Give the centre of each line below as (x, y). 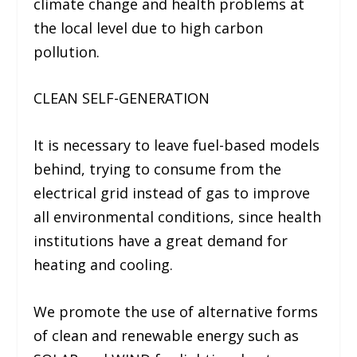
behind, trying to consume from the (158, 169)
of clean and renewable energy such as (167, 335)
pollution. (67, 51)
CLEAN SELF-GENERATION (122, 98)
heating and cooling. (104, 265)
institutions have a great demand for (161, 241)
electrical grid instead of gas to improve (172, 193)
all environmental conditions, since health (178, 217)
